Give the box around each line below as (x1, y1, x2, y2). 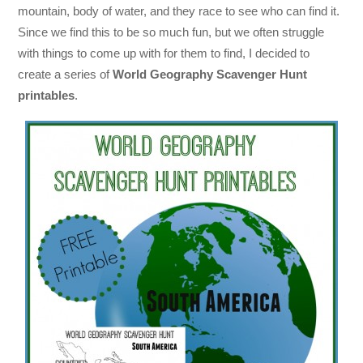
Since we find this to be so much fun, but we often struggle (18, 25, 325, 40)
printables (18, 88, 75, 103)
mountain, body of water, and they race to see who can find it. (18, 4, 340, 19)
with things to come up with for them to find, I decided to (18, 46, 310, 61)
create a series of (18, 67, 113, 82)
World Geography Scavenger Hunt (113, 67, 308, 82)
